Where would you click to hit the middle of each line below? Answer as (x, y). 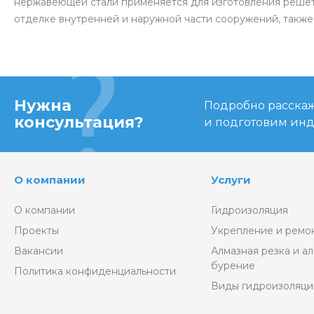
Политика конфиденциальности (95, 271)
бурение (233, 266)
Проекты (36, 231)
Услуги (231, 180)
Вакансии (39, 251)
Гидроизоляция (250, 210)
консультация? (79, 122)
